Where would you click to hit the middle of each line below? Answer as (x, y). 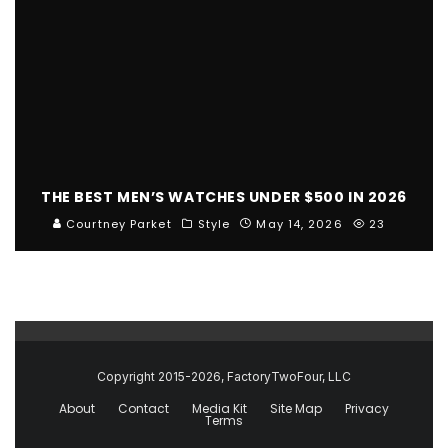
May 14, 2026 (299, 223)
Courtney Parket (117, 223)
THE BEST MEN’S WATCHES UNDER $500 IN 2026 (224, 196)
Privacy (367, 408)
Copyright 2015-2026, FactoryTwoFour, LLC (224, 376)
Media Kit (219, 408)
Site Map (296, 408)
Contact (143, 408)
